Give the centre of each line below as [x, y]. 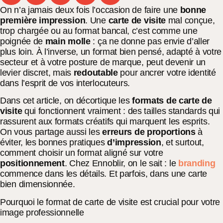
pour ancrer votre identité [168, 73]
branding [197, 164]
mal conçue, [190, 20]
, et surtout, [182, 143]
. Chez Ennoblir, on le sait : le [121, 164]
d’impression [134, 143]
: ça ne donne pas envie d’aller [150, 41]
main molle [68, 41]
